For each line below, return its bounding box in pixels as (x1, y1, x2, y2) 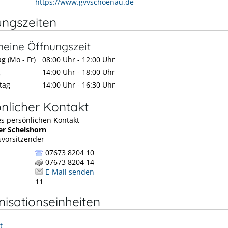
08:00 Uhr (42, 54, 75, 64)
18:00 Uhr (82, 67, 115, 77)
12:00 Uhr (82, 54, 115, 64)
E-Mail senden (45, 166, 94, 177)
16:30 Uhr (82, 79, 115, 90)
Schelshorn (8, 124, 46, 134)
